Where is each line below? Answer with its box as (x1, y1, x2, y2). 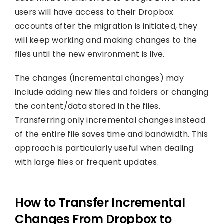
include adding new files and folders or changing (14, 86, 209, 98)
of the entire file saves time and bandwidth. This (14, 128, 208, 140)
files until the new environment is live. (14, 48, 165, 60)
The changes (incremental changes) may (14, 72, 184, 84)
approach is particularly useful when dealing (14, 142, 194, 154)
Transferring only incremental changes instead (14, 114, 205, 126)
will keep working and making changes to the (14, 34, 197, 46)
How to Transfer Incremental (14, 194, 185, 211)
